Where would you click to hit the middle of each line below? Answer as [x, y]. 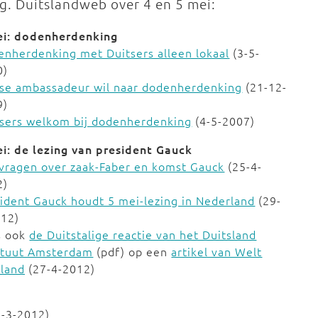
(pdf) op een [132, 251]
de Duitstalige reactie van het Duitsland [143, 234]
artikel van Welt [217, 251]
